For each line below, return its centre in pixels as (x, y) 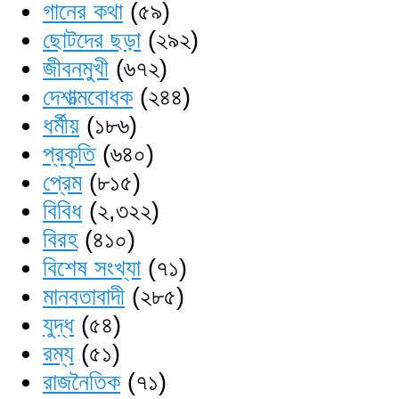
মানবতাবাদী (84, 296)
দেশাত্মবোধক (88, 97)
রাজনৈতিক (81, 382)
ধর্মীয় (61, 125)
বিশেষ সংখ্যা (92, 268)
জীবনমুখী (76, 68)
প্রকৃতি (69, 154)
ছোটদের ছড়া (92, 40)
